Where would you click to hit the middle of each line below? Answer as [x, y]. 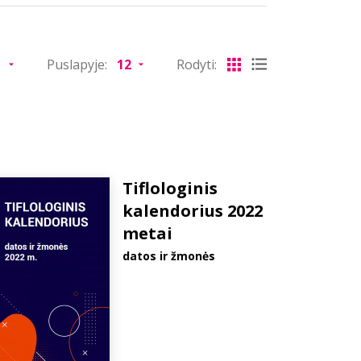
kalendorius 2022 [193, 211]
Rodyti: [197, 64]
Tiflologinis [170, 188]
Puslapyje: [77, 64]
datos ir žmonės [169, 256]
